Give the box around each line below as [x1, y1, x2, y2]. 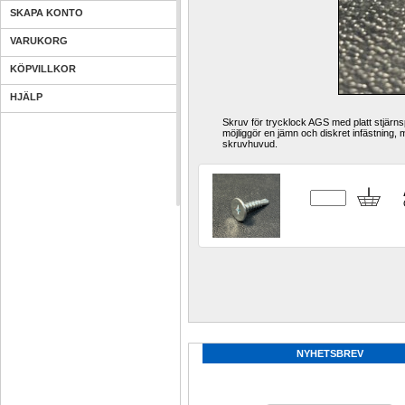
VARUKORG [10, 35, 68, 46]
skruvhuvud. [222, 138, 278, 149]
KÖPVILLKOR [10, 63, 76, 74]
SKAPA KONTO [10, 7, 83, 18]
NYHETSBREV [296, 348, 363, 359]
